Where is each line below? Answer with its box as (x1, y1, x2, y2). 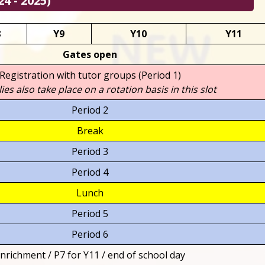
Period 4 (72, 166, 109, 179)
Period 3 (72, 145, 109, 158)
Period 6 (72, 228, 109, 241)
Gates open (63, 48, 118, 61)
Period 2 (72, 104, 109, 117)
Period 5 (72, 207, 109, 220)
